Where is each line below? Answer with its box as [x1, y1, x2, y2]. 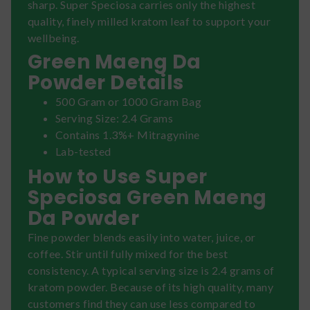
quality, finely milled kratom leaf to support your [28, 14, 271, 28]
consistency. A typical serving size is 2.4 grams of [28, 263, 275, 277]
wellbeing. [28, 30, 80, 44]
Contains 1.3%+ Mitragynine [55, 127, 200, 141]
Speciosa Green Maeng [28, 183, 267, 211]
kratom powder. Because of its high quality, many [28, 280, 274, 293]
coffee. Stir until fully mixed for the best [28, 246, 228, 260]
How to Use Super [28, 163, 208, 190]
